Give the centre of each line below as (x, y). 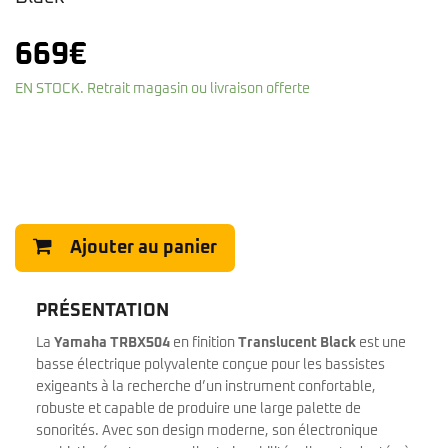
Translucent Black (297, 343)
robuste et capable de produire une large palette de (198, 409)
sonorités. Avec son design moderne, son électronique (207, 431)
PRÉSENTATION (102, 311)
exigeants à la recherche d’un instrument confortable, (206, 387)
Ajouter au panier (143, 248)
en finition (204, 343)
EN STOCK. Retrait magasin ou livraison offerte (162, 89)
